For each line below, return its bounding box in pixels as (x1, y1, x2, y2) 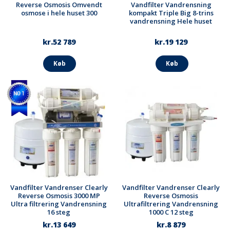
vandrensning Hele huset (130, 16, 213, 26)
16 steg (47, 207, 71, 217)
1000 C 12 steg (148, 207, 194, 217)
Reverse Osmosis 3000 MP (17, 191, 100, 201)
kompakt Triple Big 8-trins (128, 8, 214, 17)
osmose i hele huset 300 (21, 8, 97, 17)
